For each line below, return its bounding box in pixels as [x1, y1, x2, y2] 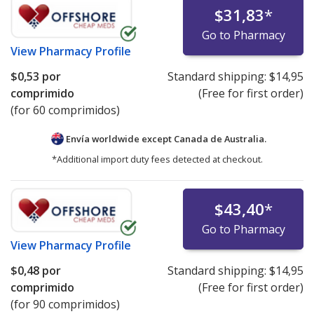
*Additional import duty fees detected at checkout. [51, 152, 263, 165]
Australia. [224, 132, 266, 145]
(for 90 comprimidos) [11, 296, 120, 312]
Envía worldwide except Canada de [63, 132, 224, 145]
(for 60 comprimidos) [11, 102, 120, 118]
